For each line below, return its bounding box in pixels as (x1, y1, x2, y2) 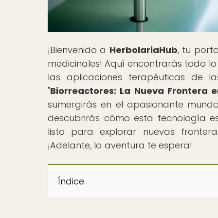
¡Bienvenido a (48, 43, 109, 56)
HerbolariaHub (109, 43, 178, 56)
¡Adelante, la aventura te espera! (48, 139, 192, 151)
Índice (58, 175, 84, 187)
